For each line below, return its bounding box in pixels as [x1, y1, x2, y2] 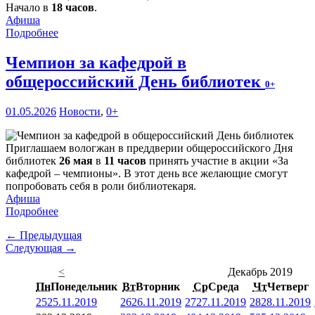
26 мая [59, 155, 93, 167]
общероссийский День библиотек [6, 72, 265, 91]
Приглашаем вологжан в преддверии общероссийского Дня [6, 142, 292, 155]
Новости [59, 105, 101, 118]
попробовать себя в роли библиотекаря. [6, 180, 196, 193]
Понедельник [51, 281, 117, 293]
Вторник [136, 281, 180, 293]
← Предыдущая [6, 229, 82, 242]
